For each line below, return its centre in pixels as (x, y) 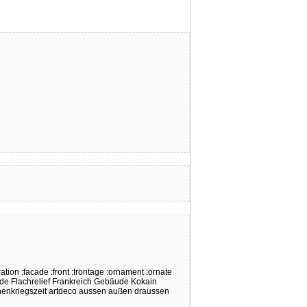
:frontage (88, 272)
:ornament (125, 272)
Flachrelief (30, 282)
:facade (35, 272)
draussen (152, 291)
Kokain (144, 282)
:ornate (159, 272)
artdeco (63, 291)
